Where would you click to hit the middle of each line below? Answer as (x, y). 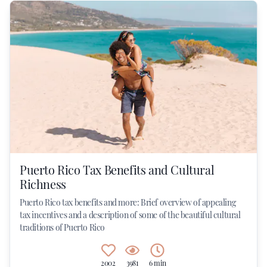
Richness (43, 184)
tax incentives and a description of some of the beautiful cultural (130, 215)
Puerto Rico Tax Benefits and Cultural (117, 170)
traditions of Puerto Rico (62, 227)
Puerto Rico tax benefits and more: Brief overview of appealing (128, 202)
